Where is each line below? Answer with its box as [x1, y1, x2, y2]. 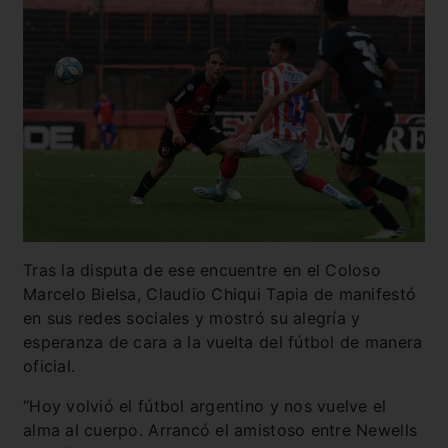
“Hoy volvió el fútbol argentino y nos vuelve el [23, 396, 387, 417]
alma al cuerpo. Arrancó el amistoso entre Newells [23, 420, 418, 441]
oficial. [23, 356, 76, 377]
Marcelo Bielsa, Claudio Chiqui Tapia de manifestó [23, 284, 417, 305]
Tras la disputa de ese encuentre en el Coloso [23, 260, 381, 281]
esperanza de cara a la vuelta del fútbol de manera [23, 332, 423, 353]
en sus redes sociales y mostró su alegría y [23, 308, 361, 329]
